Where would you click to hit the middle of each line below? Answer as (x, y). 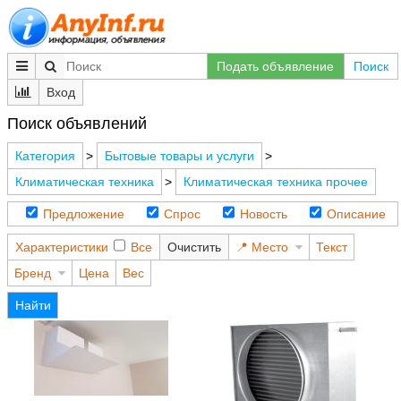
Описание (356, 214)
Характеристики (62, 247)
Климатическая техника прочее (276, 182)
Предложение (83, 214)
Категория (45, 156)
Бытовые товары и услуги (179, 156)
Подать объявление (276, 66)
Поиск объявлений (77, 124)
